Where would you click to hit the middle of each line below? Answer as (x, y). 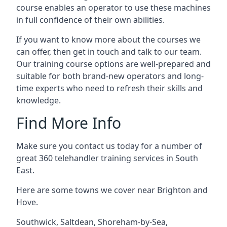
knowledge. (39, 100)
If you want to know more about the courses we (108, 40)
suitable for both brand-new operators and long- (110, 76)
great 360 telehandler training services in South (107, 158)
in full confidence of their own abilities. (90, 20)
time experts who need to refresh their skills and (109, 88)
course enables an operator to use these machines (113, 8)
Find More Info (69, 123)
